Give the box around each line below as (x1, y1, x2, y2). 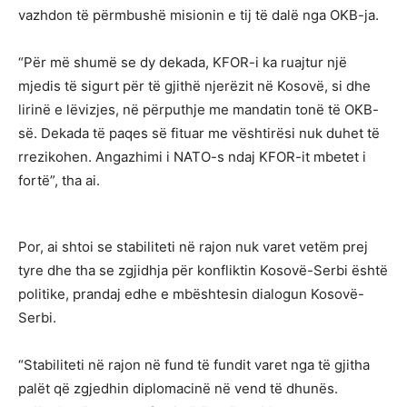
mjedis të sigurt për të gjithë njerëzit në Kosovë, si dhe (18, 76, 371, 94)
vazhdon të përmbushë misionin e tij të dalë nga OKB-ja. (18, 5, 379, 24)
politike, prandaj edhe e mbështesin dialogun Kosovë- (18, 284, 364, 303)
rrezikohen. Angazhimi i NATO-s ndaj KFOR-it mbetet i (18, 147, 366, 165)
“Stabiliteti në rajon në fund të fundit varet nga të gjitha (18, 355, 370, 373)
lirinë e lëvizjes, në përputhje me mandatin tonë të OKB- (18, 100, 379, 118)
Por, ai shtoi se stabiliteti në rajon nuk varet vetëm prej (18, 237, 368, 255)
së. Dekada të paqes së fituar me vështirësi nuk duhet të (18, 124, 380, 142)
